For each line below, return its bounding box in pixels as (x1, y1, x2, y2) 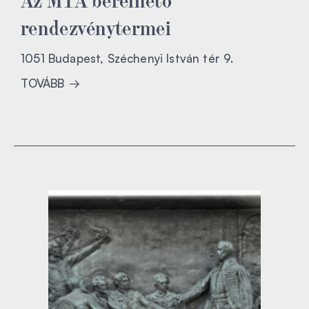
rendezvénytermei (21, 14, 171, 39)
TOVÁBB (21, 76, 68, 91)
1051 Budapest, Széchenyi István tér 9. (21, 51, 234, 66)
